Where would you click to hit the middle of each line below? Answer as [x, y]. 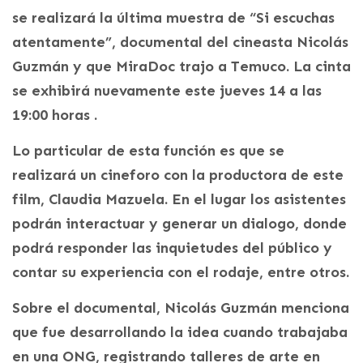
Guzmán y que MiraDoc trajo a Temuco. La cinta [181, 66]
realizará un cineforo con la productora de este [178, 175]
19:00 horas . [55, 115]
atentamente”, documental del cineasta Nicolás [180, 42]
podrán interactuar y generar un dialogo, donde [179, 223]
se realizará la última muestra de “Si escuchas [173, 17]
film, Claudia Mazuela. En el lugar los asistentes [179, 199]
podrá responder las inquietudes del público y [172, 248]
